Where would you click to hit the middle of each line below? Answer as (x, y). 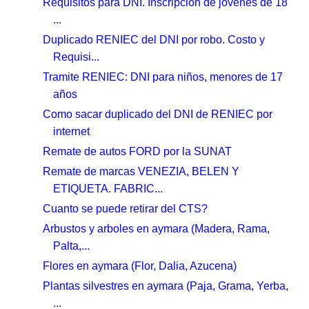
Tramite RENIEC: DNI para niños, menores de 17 (163, 77)
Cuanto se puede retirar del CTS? (126, 208)
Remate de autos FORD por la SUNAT (138, 151)
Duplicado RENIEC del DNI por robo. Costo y (154, 39)
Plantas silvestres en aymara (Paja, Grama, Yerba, (166, 286)
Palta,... (72, 246)
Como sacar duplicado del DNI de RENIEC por (158, 114)
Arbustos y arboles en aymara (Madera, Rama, (157, 228)
